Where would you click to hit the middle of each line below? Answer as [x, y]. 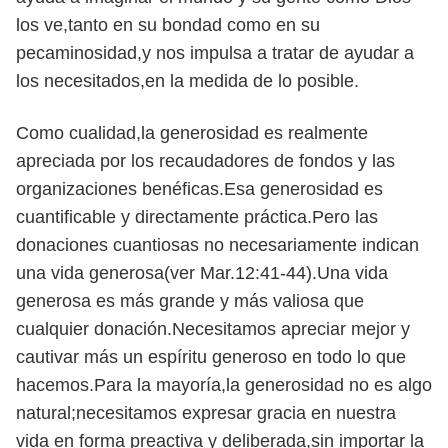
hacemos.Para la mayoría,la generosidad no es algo [224, 385]
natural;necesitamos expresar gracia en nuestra [206, 413]
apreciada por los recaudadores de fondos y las [205, 161]
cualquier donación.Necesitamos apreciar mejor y [213, 329]
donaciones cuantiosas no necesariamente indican [217, 245]
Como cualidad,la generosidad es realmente [192, 133]
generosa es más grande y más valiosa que [190, 301]
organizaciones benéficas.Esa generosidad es [199, 189]
